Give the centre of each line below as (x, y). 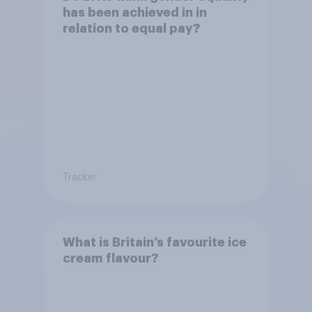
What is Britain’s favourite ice (154, 242)
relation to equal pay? (131, 28)
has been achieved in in (134, 12)
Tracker (79, 178)
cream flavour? (110, 258)
